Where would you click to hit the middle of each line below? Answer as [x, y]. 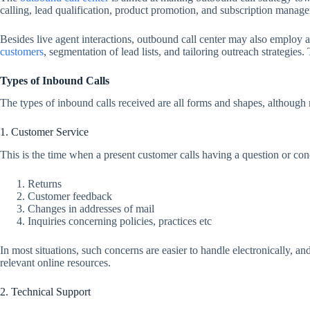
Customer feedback [70, 197]
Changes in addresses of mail [91, 209]
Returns [45, 184]
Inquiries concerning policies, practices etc [120, 221]
